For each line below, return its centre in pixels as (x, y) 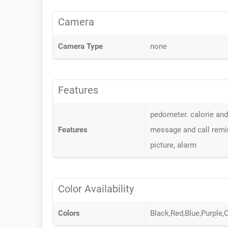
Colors (69, 213)
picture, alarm (173, 145)
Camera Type (80, 46)
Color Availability (96, 189)
